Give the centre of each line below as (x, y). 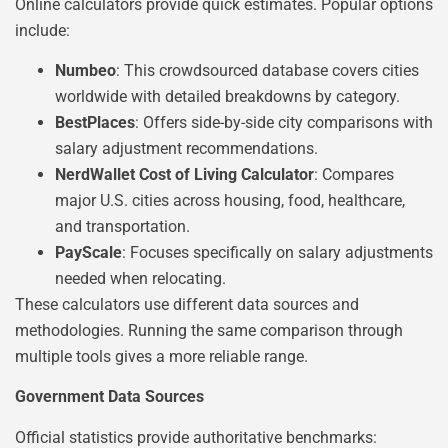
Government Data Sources (109, 397)
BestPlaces (95, 122)
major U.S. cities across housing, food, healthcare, (230, 200)
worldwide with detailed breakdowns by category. (227, 96)
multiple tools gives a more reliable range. (161, 356)
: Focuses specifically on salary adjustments (277, 252)
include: (42, 30)
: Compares (354, 174)
